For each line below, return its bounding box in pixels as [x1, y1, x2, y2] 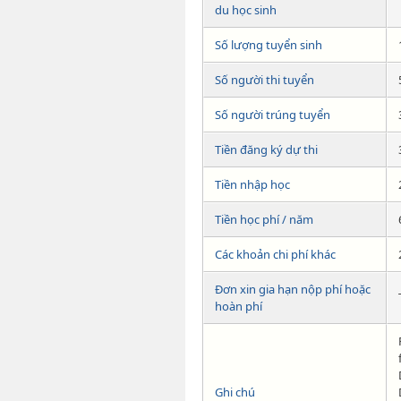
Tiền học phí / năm [215, 210, 313, 227]
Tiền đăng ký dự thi [215, 141, 318, 158]
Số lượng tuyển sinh [215, 36, 322, 53]
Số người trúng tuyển [215, 106, 330, 123]
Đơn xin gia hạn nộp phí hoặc [215, 280, 371, 297]
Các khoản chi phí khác [215, 245, 336, 262]
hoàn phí [215, 297, 262, 314]
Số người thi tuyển [215, 71, 314, 88]
